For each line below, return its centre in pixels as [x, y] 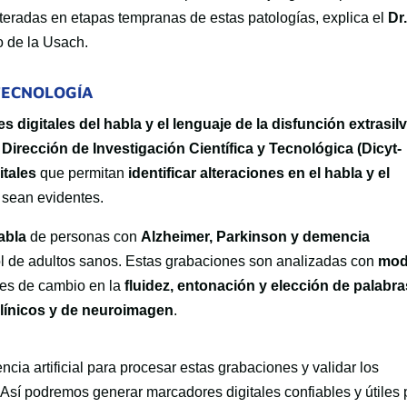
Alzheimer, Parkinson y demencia [256, 237]
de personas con [84, 237]
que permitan [83, 173]
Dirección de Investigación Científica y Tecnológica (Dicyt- [202, 149]
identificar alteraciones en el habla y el [259, 173]
